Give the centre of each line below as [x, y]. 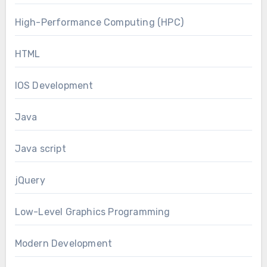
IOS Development [54, 85]
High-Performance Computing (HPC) [99, 22]
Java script [40, 148]
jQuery [30, 180]
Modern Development [63, 243]
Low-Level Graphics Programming [92, 212]
